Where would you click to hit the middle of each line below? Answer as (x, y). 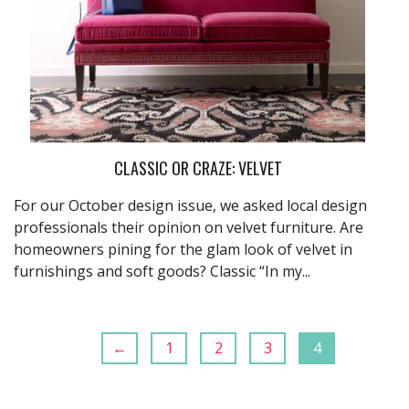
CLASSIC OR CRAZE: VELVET (198, 168)
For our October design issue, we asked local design (190, 205)
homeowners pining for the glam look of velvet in (183, 249)
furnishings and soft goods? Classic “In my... (162, 271)
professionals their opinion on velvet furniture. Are (189, 227)
